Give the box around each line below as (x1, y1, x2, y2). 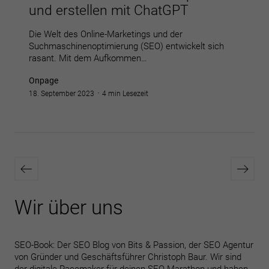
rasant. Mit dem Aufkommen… (29, 53, 147, 64)
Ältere (242, 156, 265, 167)
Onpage (29, 76, 58, 85)
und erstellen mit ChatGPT (29, 2, 189, 19)
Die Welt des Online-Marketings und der (29, 29, 183, 40)
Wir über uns (14, 196, 123, 219)
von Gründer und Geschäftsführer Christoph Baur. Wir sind (14, 252, 241, 262)
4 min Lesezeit (102, 89, 148, 98)
